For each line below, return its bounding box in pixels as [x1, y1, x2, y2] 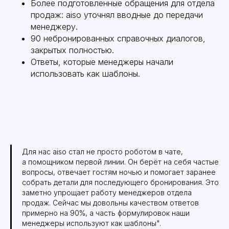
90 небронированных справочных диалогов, [31, 33, 205, 44]
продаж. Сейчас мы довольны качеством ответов [22, 198, 199, 208]
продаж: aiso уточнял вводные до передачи [31, 10, 203, 20]
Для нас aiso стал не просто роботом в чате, [22, 147, 183, 156]
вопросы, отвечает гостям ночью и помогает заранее [22, 168, 216, 177]
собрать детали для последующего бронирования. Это [22, 178, 219, 187]
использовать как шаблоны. [31, 68, 140, 79]
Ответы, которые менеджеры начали [31, 57, 173, 67]
